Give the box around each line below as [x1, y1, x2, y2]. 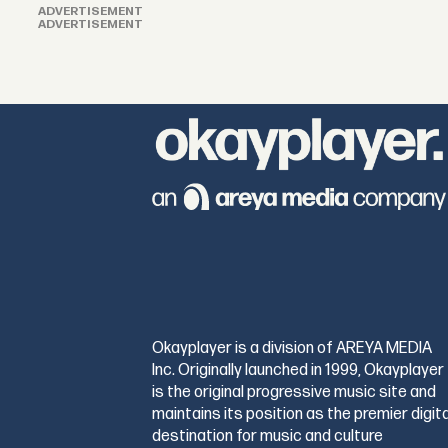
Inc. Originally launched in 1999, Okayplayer [151, 361, 444, 381]
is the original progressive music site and [151, 383, 436, 403]
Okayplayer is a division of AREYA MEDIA [151, 339, 432, 359]
